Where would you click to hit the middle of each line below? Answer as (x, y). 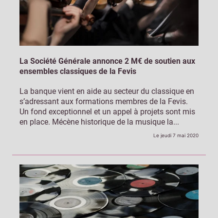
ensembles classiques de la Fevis (78, 72)
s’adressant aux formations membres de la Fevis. (104, 102)
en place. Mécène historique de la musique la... (99, 122)
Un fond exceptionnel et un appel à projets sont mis (107, 112)
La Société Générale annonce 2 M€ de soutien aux (107, 61)
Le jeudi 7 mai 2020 (176, 136)
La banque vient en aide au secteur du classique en (107, 91)
